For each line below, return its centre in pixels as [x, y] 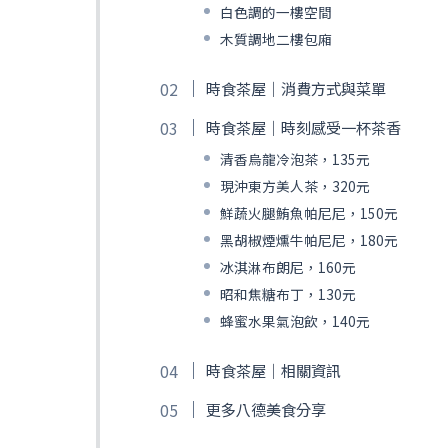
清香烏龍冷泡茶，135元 [294, 158]
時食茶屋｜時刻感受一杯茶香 [303, 126]
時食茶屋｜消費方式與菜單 [295, 87]
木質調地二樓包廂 [275, 38]
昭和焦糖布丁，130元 [287, 293]
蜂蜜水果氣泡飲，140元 [294, 320]
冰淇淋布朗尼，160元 [287, 266]
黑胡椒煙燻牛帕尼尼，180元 [308, 239]
